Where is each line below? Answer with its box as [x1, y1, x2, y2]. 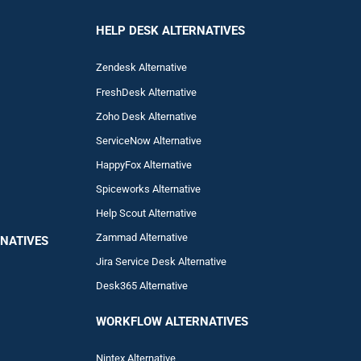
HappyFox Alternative [96, 159, 193, 171]
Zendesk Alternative [96, 61, 188, 73]
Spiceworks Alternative [96, 183, 201, 195]
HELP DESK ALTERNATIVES [96, 23, 246, 38]
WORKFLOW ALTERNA [96, 314, 217, 329]
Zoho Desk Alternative [96, 110, 197, 122]
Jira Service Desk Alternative [96, 255, 227, 268]
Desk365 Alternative [96, 280, 189, 292]
